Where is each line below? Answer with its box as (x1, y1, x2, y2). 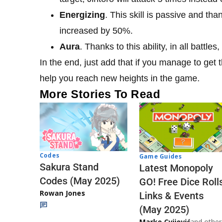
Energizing (59, 10, 105, 20)
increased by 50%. (59, 26, 133, 36)
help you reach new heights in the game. (40, 73, 200, 84)
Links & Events (139, 189, 204, 202)
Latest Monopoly (139, 162, 213, 174)
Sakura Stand (40, 161, 99, 173)
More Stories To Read (40, 88, 161, 101)
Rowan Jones (40, 188, 85, 198)
